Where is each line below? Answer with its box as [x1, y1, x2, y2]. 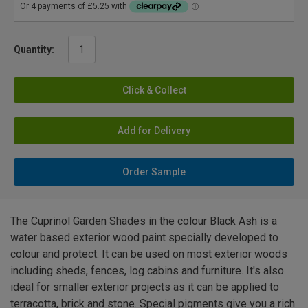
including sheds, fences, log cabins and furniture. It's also [10, 263, 284, 277]
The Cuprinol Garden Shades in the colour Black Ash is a [10, 214, 277, 228]
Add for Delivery [118, 124, 190, 136]
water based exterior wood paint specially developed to [10, 230, 278, 244]
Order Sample [122, 166, 186, 177]
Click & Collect [122, 84, 186, 96]
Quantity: [14, 43, 54, 55]
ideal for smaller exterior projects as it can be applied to [10, 280, 279, 294]
